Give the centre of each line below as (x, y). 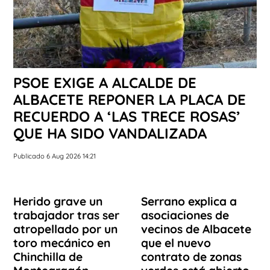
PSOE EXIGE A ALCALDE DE (105, 82)
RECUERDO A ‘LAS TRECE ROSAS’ (127, 116)
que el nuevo (176, 243)
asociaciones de (185, 215)
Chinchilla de (48, 256)
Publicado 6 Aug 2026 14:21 (55, 156)
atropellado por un (65, 229)
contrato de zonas (191, 256)
